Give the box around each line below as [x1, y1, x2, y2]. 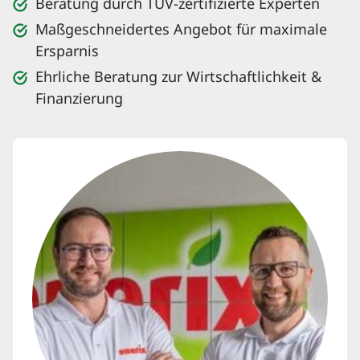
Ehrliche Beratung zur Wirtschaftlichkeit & [35, 66, 321, 89]
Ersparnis [35, 40, 99, 63]
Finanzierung [35, 88, 123, 111]
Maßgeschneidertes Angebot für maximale [35, 18, 327, 42]
